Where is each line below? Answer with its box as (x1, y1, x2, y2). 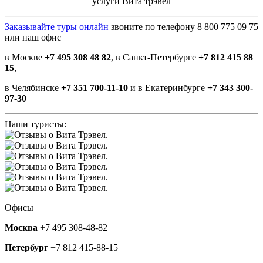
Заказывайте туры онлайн (5, 22, 109, 32)
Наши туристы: (5, 119, 66, 129)
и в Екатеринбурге (128, 83, 207, 93)
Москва (5, 222, 38, 232)
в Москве (5, 52, 45, 62)
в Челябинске (5, 83, 61, 93)
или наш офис (5, 32, 61, 42)
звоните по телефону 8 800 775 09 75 (109, 22, 258, 32)
